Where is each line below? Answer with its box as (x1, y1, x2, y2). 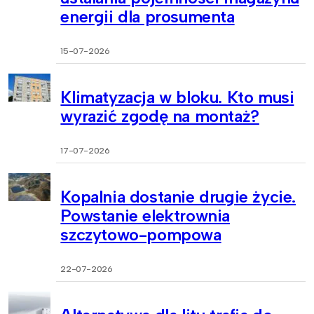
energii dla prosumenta (60, 6, 235, 27)
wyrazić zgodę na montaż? (60, 106, 259, 126)
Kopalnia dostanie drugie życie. (60, 186, 296, 207)
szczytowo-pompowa (60, 224, 221, 245)
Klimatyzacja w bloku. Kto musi (60, 87, 294, 107)
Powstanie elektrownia (60, 205, 230, 226)
